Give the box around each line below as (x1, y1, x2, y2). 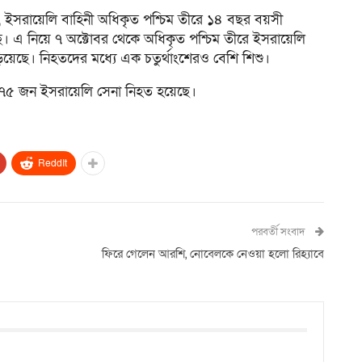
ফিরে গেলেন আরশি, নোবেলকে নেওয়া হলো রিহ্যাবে (101, 245, 324, 262)
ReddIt (38, 156, 67, 170)
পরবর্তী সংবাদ (250, 224, 307, 239)
